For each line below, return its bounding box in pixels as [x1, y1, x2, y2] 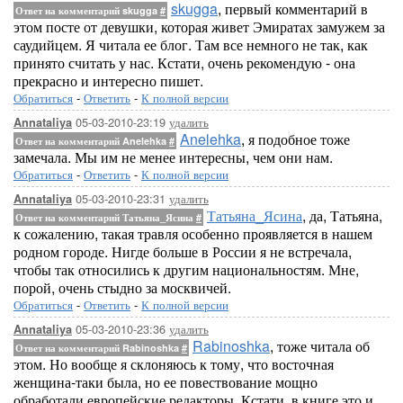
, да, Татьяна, [302, 205, 382, 226]
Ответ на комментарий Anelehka [15, 134, 169, 148]
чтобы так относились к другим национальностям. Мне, [13, 259, 359, 280]
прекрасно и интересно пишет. [13, 70, 203, 91]
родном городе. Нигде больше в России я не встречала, [13, 241, 352, 262]
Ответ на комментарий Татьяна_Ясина [15, 210, 196, 224]
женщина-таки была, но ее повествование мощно [13, 372, 318, 392]
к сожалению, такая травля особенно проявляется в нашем [13, 223, 372, 244]
